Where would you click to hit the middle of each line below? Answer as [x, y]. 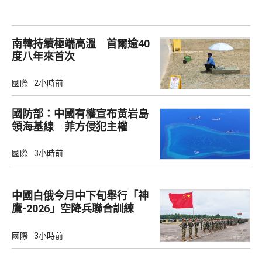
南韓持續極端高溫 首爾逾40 [81, 43]
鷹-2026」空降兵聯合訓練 [73, 209]
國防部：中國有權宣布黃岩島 [80, 114]
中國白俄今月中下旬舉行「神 [80, 196]
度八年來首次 [43, 56]
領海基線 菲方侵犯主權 [70, 127]
